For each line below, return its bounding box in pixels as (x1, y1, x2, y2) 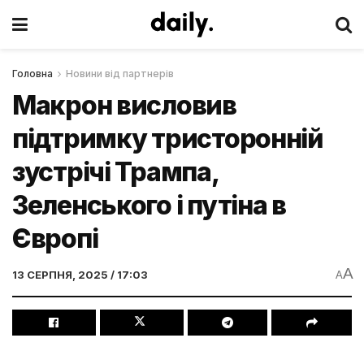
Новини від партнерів (66, 67, 174, 80)
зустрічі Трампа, (12, 156, 219, 188)
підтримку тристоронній (12, 123, 323, 154)
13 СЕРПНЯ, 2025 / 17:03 (12, 267, 148, 281)
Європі (12, 223, 98, 254)
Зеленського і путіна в (12, 189, 286, 221)
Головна (12, 67, 53, 80)
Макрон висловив (12, 89, 236, 121)
